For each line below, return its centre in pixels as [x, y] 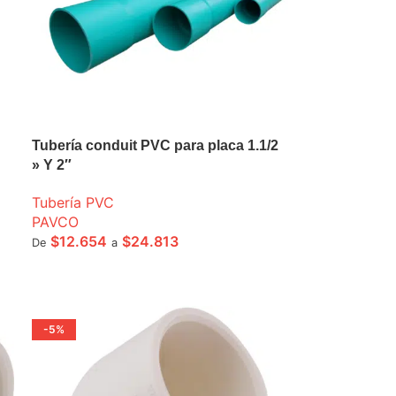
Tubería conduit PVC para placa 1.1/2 [156, 146]
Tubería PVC [73, 203]
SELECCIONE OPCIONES [111, 270]
